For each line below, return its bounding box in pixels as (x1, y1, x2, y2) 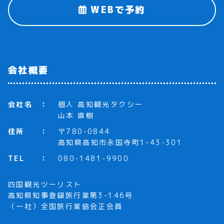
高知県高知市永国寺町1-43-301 (58, 137, 183, 147)
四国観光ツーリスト (8, 179, 82, 189)
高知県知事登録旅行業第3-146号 (8, 190, 133, 200)
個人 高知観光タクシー (58, 99, 143, 109)
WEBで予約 (86, 3, 145, 16)
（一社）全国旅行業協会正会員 (8, 201, 123, 211)
